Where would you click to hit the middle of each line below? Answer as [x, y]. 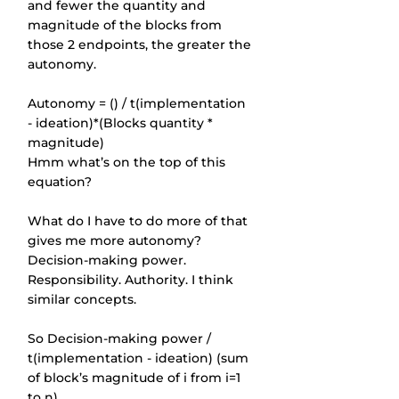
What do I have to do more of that [139, 221]
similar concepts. [82, 299]
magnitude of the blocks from [126, 25]
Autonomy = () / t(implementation [138, 103]
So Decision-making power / [121, 338]
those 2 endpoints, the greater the [141, 45]
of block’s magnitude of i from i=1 [136, 378]
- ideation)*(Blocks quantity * [122, 123]
